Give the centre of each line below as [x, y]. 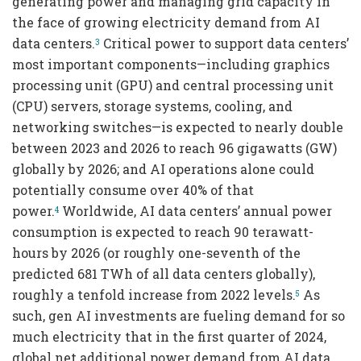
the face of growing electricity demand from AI [166, 22]
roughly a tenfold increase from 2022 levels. [154, 294]
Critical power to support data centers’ [224, 43]
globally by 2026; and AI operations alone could [163, 168]
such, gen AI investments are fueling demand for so [178, 315]
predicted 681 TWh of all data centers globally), [164, 273]
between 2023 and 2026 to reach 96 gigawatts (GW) [174, 147]
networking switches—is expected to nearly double [178, 127]
